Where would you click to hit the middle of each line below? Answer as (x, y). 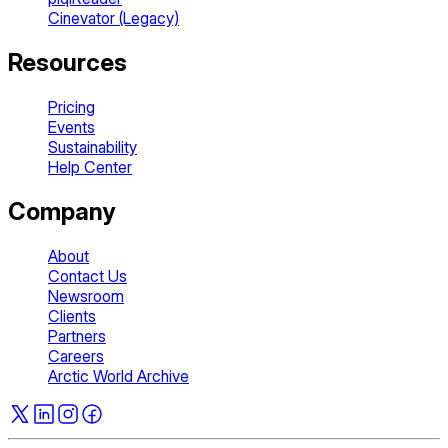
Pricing (71, 107)
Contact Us (87, 276)
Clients (72, 316)
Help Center (90, 167)
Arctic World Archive (118, 376)
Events (71, 127)
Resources (67, 63)
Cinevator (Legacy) (113, 18)
